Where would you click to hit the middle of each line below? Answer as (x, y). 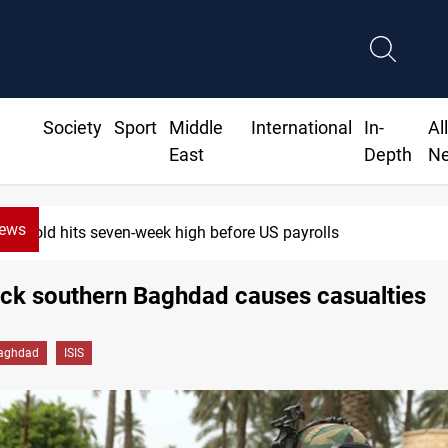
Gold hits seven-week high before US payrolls (181, 233)
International (302, 128)
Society (72, 128)
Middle (195, 128)
